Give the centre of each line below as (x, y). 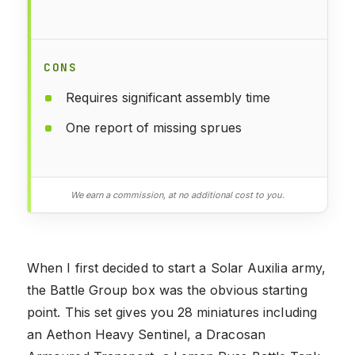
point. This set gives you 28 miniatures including (172, 312)
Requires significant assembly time (168, 97)
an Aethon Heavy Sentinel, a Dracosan (146, 334)
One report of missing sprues (154, 127)
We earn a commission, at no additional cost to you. (177, 195)
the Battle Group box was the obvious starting (167, 290)
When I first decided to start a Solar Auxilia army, (177, 267)
